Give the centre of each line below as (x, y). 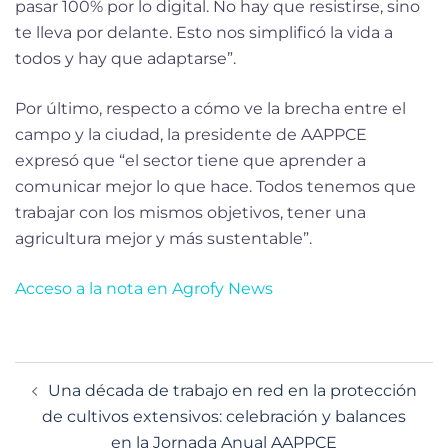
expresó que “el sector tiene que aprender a (190, 160)
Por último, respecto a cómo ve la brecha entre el (210, 108)
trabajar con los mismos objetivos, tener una (190, 212)
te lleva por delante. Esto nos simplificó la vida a (204, 32)
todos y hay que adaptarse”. (125, 58)
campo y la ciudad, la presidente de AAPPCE (191, 134)
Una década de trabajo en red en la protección (232, 390)
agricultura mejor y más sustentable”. (163, 238)
